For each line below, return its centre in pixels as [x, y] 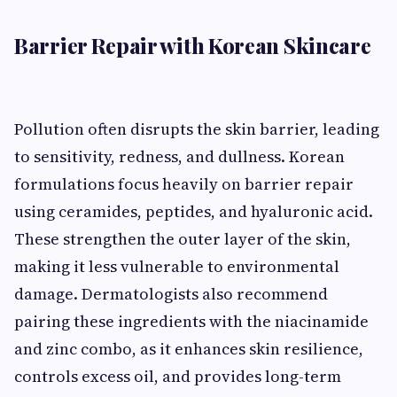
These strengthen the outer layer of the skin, [183, 238]
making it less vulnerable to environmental [177, 266]
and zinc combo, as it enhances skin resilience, [189, 348]
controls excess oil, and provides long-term [178, 376]
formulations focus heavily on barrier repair [184, 183]
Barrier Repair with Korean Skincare [193, 45]
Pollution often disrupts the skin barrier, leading [197, 128]
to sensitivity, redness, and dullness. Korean [179, 156]
